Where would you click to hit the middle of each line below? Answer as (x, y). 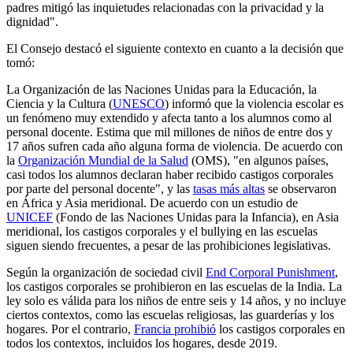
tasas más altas (229, 189)
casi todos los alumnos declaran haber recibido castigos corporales (170, 175)
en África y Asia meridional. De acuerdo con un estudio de (152, 203)
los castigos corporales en (281, 329)
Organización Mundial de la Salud (103, 161)
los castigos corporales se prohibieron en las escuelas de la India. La (174, 287)
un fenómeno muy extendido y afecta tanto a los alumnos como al (169, 118)
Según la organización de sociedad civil (106, 273)
